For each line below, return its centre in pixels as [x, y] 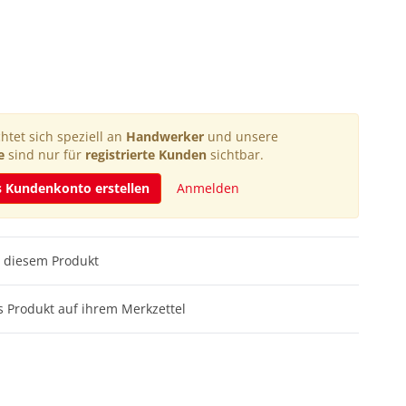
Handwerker [164, 136]
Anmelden [208, 188]
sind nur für [45, 155]
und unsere [241, 136]
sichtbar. [235, 155]
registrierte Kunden [146, 155]
